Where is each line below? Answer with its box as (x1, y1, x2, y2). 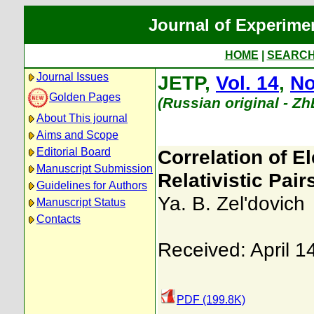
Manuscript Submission (36, 163, 153, 175)
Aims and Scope (36, 129, 118, 141)
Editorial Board (36, 146, 111, 158)
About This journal (36, 112, 128, 124)
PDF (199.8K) (177, 294, 245, 306)
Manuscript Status (36, 196, 125, 208)
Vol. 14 (216, 71, 279, 94)
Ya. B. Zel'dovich (158, 192, 305, 214)
